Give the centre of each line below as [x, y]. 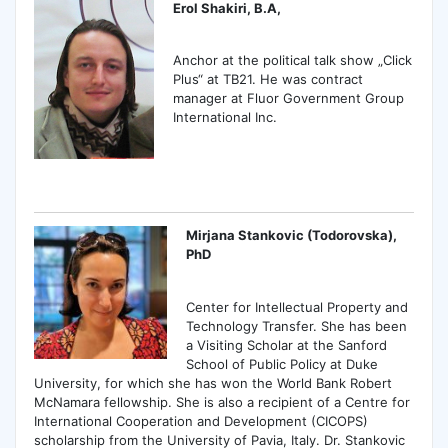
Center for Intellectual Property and [297, 306]
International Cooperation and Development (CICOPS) [200, 420]
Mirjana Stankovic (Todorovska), [292, 235]
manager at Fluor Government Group [289, 97]
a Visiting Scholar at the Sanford [287, 344]
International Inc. [225, 116]
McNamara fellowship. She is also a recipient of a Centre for [221, 401]
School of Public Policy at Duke [282, 363]
